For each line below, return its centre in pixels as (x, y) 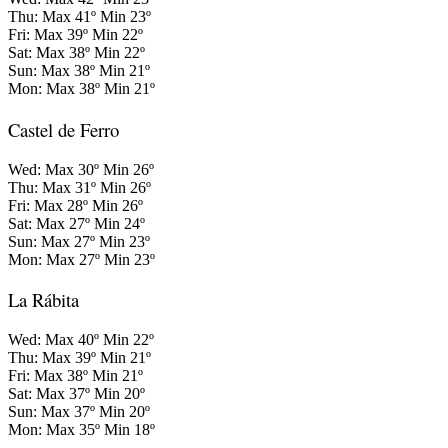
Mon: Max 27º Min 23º (81, 259)
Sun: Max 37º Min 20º (79, 412)
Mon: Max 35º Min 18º (81, 430)
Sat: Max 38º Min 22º (76, 53)
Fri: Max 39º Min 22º (75, 35)
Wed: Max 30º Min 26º (81, 169)
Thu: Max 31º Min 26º (79, 187)
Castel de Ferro (63, 129)
